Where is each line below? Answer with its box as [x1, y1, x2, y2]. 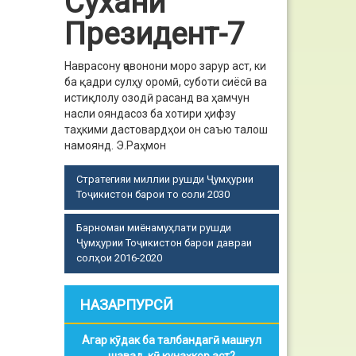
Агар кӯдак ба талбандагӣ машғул [82, 334, 261, 346]
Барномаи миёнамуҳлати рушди [76, 222, 231, 234]
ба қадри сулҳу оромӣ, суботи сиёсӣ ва [64, 75, 267, 88]
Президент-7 [64, 16, 245, 52]
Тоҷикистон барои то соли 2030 [76, 188, 230, 200]
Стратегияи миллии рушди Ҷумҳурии [76, 173, 253, 185]
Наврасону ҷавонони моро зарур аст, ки [64, 60, 266, 72]
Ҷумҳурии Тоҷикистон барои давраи [76, 237, 252, 249]
